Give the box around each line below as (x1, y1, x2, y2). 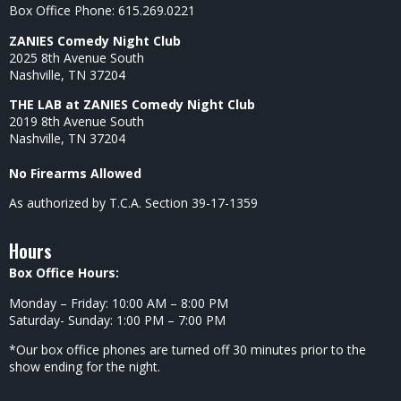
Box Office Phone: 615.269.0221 (9, 2, 195, 20)
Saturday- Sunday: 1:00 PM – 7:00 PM (9, 311, 226, 328)
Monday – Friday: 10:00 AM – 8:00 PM (9, 294, 232, 311)
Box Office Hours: (9, 264, 119, 282)
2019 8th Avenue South (9, 113, 144, 131)
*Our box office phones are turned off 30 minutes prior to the (9, 341, 366, 359)
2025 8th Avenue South (9, 48, 144, 66)
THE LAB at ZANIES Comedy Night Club (9, 96, 255, 114)
